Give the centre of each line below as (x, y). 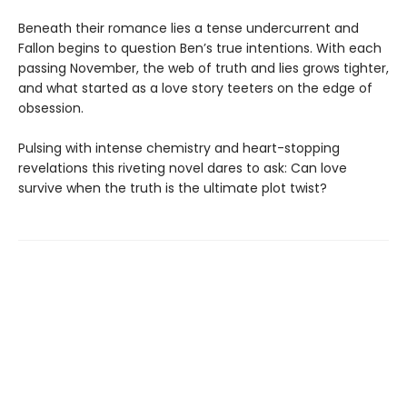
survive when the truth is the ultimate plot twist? (173, 189)
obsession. (51, 109)
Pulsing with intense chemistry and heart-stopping (179, 149)
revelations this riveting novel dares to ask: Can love (183, 169)
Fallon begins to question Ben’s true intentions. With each (200, 49)
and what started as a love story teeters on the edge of (195, 89)
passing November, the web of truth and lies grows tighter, (203, 69)
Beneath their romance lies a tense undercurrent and (189, 29)
